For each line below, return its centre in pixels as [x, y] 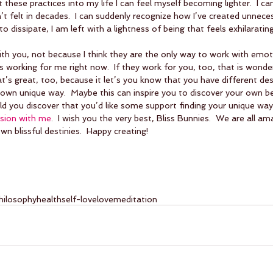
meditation [135, 199]
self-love [79, 199]
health [49, 199]
